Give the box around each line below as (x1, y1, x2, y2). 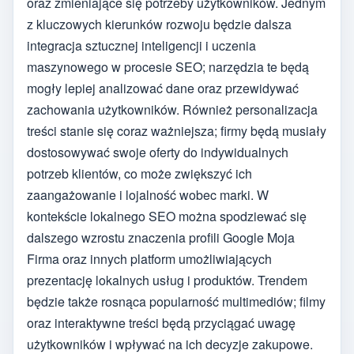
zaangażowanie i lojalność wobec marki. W (27, 185, 269, 204)
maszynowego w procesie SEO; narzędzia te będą (27, 57, 309, 76)
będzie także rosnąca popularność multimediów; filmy (27, 292, 326, 311)
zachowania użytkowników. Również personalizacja (27, 100, 318, 119)
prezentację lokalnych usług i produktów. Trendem (27, 270, 307, 289)
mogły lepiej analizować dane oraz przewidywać (27, 78, 299, 97)
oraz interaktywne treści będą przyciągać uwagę (27, 313, 296, 332)
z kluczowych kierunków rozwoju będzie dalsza (27, 14, 292, 33)
